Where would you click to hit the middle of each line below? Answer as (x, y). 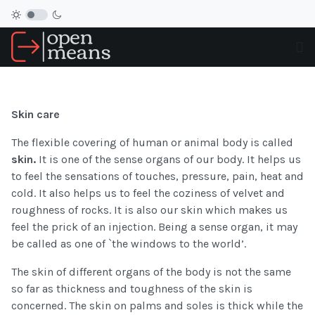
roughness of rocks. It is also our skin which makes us (149, 210)
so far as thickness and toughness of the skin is (132, 289)
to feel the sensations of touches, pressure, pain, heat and (157, 176)
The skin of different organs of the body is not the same (151, 272)
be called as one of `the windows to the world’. (129, 244)
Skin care (36, 115)
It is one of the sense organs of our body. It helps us (170, 160)
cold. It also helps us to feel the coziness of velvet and (148, 193)
